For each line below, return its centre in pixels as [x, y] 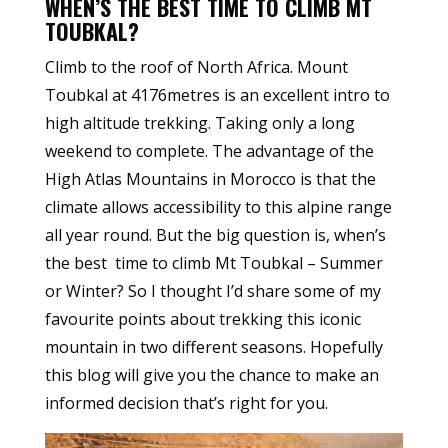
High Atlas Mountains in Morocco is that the [210, 178]
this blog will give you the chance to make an [211, 374]
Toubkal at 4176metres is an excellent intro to [217, 94]
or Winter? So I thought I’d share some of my [212, 290]
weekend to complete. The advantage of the [209, 150]
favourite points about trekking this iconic [202, 318]
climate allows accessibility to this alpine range [218, 206]
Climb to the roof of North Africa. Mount [196, 66]
